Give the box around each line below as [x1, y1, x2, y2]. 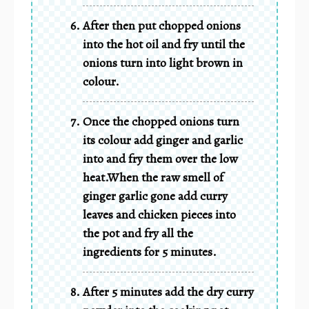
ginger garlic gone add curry [83, 187, 228, 204]
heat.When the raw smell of [83, 168, 223, 186]
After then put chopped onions [83, 17, 241, 34]
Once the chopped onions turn [83, 112, 239, 130]
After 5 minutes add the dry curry [83, 283, 254, 300]
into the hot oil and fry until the [83, 35, 245, 52]
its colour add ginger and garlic [83, 131, 243, 148]
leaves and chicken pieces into [83, 206, 236, 223]
